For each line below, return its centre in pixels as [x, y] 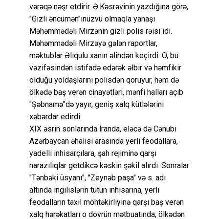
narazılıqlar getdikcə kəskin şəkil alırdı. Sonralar [109, 165]
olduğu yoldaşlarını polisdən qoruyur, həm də [104, 80]
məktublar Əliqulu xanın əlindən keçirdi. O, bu [104, 55]
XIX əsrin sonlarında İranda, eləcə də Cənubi [103, 129]
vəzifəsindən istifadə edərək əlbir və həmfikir [105, 67]
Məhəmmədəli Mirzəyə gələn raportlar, [93, 43]
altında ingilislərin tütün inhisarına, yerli [94, 190]
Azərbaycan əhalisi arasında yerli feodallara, [104, 141]
